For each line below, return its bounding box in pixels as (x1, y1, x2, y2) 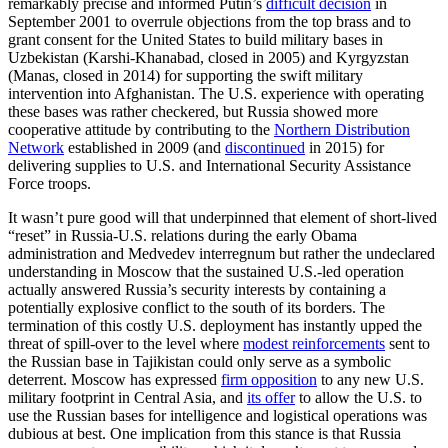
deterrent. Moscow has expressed (8, 370, 221, 388)
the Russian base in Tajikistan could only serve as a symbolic (8, 352, 391, 370)
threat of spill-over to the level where (8, 334, 243, 352)
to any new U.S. (317, 370, 424, 388)
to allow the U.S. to (295, 388, 422, 406)
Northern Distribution (274, 120, 410, 138)
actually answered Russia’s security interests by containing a (8, 280, 386, 298)
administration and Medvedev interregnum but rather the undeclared (8, 244, 435, 262)
